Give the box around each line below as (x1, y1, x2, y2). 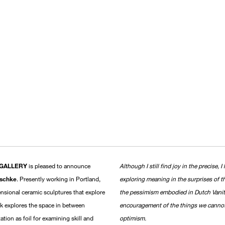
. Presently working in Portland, (17, 174, 100, 183)
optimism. (120, 213, 147, 222)
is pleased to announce (27, 161, 90, 170)
